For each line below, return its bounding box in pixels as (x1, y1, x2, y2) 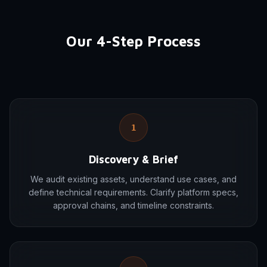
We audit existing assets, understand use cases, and (30, 174, 237, 184)
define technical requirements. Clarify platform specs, (29, 187, 238, 197)
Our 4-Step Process (66, 33, 201, 49)
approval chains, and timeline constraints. (53, 200, 214, 210)
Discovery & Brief (89, 153, 178, 166)
